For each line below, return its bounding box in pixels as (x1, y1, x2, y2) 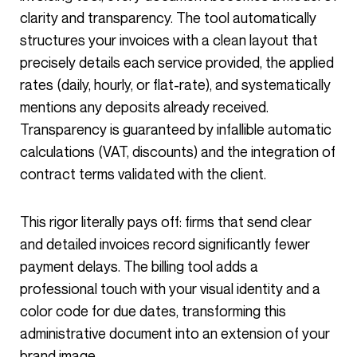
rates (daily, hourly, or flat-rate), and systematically (20, 76, 331, 93)
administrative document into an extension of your (20, 324, 330, 342)
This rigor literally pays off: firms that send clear (20, 213, 29, 230)
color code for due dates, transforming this (20, 302, 286, 320)
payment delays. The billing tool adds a (20, 257, 258, 275)
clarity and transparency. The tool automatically (20, 9, 316, 26)
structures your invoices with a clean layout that (20, 31, 318, 49)
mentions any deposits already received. (20, 98, 269, 116)
